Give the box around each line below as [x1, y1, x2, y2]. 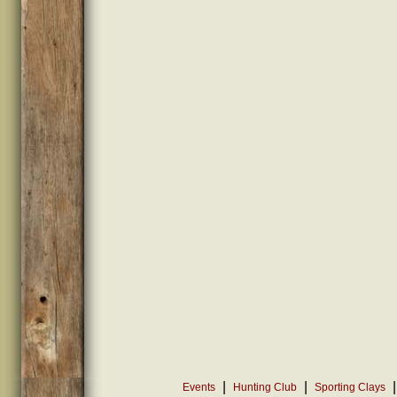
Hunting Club [233, 381, 298, 393]
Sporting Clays [315, 381, 386, 393]
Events [183, 381, 216, 393]
